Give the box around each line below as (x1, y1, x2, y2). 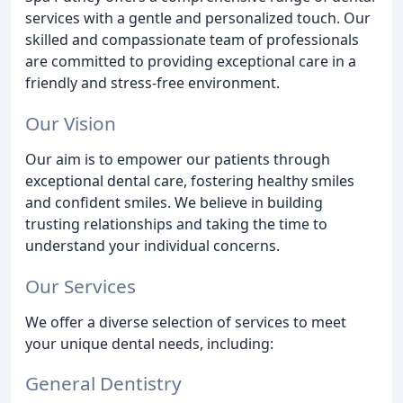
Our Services (25, 273, 136, 299)
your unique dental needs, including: (25, 333, 273, 354)
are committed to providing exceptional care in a (25, 51, 356, 71)
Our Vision (25, 110, 116, 136)
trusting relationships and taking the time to (25, 213, 327, 234)
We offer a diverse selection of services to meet (25, 311, 346, 332)
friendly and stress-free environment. (25, 73, 280, 93)
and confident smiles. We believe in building (25, 192, 323, 212)
